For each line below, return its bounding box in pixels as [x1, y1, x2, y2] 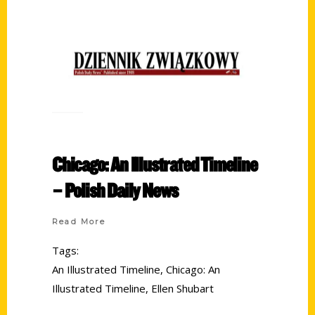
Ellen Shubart [151, 281, 214, 296]
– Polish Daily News [52, 177, 179, 203]
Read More [52, 217, 105, 227]
